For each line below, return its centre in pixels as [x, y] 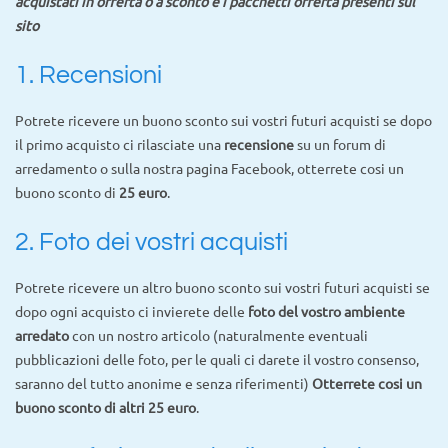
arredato [42, 334]
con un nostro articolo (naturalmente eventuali [218, 334]
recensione [259, 143]
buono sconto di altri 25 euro [105, 406]
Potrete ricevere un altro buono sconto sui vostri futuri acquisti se [222, 286]
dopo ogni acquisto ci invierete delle [131, 310]
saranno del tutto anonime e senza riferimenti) [163, 382]
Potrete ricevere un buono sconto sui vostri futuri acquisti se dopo [223, 119]
